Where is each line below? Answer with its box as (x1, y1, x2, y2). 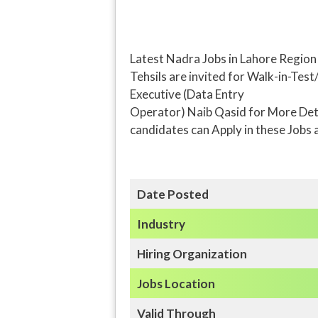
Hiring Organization (136, 246, 247, 261)
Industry (136, 216, 185, 231)
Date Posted (136, 186, 209, 202)
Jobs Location (136, 275, 215, 291)
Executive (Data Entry (130, 86, 244, 102)
